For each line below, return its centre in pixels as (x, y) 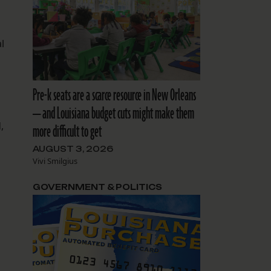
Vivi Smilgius (55, 161)
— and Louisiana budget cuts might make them (113, 113)
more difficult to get (67, 132)
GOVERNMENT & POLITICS (97, 187)
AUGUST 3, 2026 (73, 149)
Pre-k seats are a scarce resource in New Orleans (114, 95)
